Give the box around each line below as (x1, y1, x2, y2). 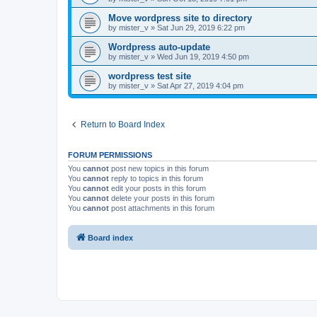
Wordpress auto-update (108, 42, 210, 52)
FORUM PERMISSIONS (68, 151, 152, 159)
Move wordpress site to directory (108, 13, 252, 23)
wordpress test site (108, 71, 191, 81)
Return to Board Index (81, 120, 165, 129)
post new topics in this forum (109, 164, 209, 173)
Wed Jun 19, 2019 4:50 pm (157, 52, 249, 61)
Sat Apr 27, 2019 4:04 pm (157, 81, 243, 90)
